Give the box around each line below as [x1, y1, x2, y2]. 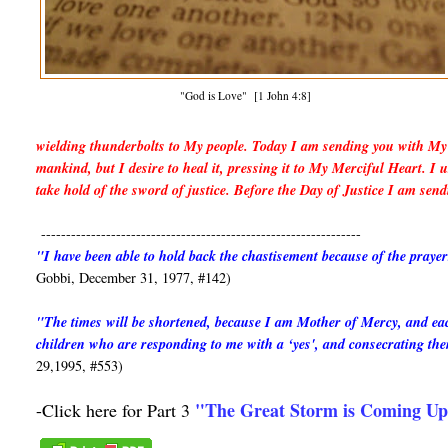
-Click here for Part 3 [36, 398, 196, 423]
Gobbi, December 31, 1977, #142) [36, 268, 232, 288]
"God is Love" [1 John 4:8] [179, 88, 311, 104]
